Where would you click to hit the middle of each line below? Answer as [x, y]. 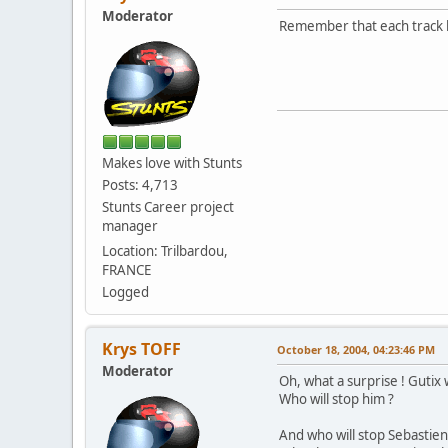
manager [130, 225]
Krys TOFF [141, 348]
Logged [125, 291]
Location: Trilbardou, [165, 250]
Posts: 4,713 [140, 184]
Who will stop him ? [336, 398]
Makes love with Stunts [172, 162]
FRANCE [126, 269]
